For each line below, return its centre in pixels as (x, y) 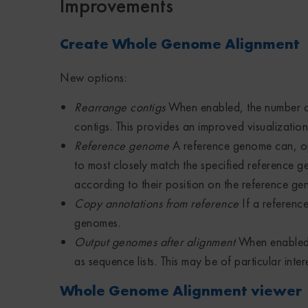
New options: (93, 78)
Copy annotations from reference (157, 203)
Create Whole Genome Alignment (180, 44)
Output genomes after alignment (156, 242)
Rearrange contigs (121, 107)
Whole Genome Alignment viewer (181, 291)
